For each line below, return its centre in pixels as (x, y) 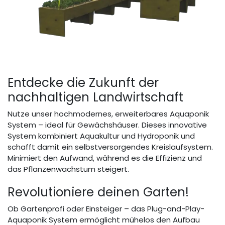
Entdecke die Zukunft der (83, 83)
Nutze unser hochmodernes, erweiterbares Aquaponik (108, 114)
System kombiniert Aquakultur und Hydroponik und (101, 136)
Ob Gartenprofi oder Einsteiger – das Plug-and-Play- (106, 209)
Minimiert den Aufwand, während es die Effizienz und (105, 158)
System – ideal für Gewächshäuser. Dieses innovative (107, 125)
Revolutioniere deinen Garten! (98, 192)
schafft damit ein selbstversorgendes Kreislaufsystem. (110, 147)
